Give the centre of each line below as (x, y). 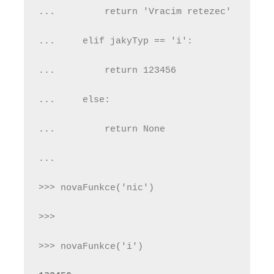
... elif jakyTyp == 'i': (116, 41)
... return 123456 (107, 70)
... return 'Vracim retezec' (135, 12)
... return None (102, 129)
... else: (74, 100)
